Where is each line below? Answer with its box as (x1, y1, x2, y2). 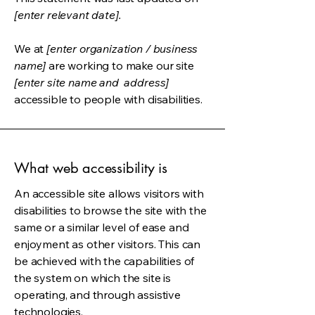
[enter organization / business (46, 41, 198, 56)
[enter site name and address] (14, 75, 169, 89)
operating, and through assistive (14, 288, 181, 302)
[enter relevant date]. (14, 8, 122, 22)
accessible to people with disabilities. (14, 92, 202, 106)
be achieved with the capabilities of (14, 254, 195, 268)
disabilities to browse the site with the (14, 203, 207, 217)
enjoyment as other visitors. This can (14, 237, 201, 251)
